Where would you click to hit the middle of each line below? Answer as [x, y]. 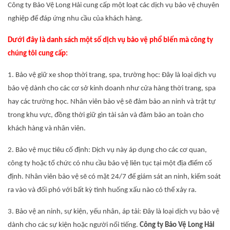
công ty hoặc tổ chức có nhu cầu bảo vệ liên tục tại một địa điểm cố [110, 164]
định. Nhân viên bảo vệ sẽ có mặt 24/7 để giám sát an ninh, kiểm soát [114, 177]
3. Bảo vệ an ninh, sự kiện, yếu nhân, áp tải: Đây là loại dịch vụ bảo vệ [113, 212]
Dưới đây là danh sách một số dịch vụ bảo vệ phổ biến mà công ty [110, 40]
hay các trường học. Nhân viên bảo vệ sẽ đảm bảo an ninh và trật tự [112, 102]
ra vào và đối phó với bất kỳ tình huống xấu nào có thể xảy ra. [102, 190]
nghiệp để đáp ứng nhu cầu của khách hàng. [75, 19]
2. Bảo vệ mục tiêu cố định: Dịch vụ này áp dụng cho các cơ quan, [107, 150]
